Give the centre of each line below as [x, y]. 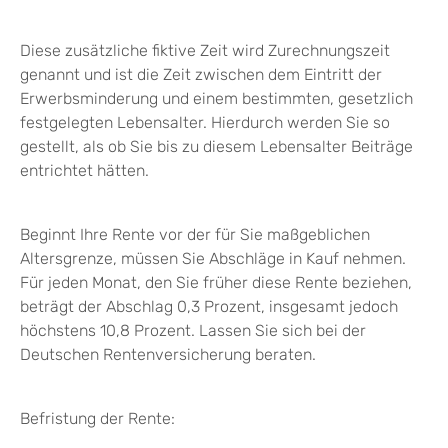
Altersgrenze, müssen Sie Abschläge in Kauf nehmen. [213, 259]
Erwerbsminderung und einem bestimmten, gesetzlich [216, 99]
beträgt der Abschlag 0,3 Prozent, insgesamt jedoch [209, 307]
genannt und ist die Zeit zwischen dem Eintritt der [201, 75]
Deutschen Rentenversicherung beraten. [168, 355]
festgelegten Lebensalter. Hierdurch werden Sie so [205, 123]
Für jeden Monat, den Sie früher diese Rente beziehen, [216, 283]
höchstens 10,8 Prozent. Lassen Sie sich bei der [193, 331]
